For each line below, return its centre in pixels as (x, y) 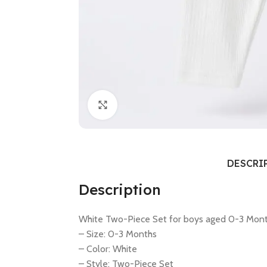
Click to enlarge (147, 105)
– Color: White (108, 249)
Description (120, 190)
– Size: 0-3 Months (118, 234)
